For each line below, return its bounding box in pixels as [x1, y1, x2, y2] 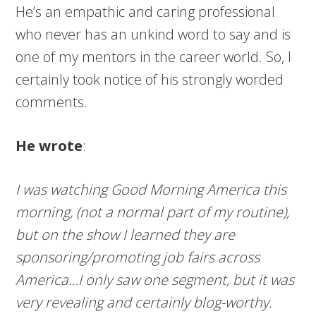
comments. [16, 92, 88, 111]
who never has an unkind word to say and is [16, 25, 291, 44]
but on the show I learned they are [16, 225, 236, 244]
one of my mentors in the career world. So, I [16, 47, 292, 66]
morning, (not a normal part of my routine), [16, 202, 290, 221]
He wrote [16, 136, 83, 155]
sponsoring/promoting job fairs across [16, 248, 260, 267]
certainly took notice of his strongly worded [16, 70, 284, 89]
